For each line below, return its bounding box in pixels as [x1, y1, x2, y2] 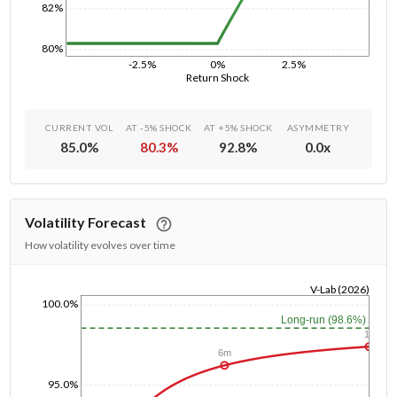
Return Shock [186, 70, 251, 84]
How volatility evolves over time [25, 238, 176, 252]
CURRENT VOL [44, 122, 113, 133]
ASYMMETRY [286, 122, 350, 133]
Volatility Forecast [25, 214, 147, 230]
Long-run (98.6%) [280, 314, 366, 327]
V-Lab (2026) [309, 283, 370, 296]
